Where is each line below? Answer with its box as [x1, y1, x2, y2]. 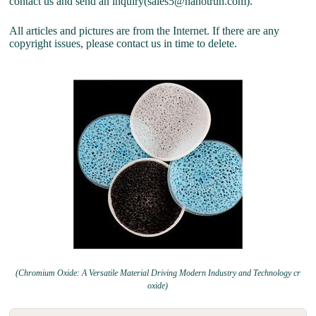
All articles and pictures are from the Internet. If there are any [9, 25, 280, 37]
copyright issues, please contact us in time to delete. [9, 37, 238, 50]
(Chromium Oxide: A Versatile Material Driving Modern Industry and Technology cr [15, 268, 300, 279]
